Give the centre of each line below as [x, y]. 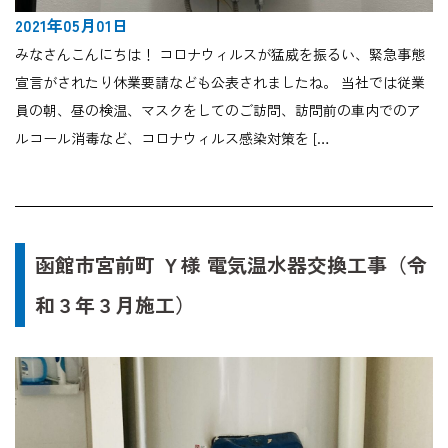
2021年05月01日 [71, 25]
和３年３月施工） [115, 305]
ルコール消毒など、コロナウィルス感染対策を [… [172, 138]
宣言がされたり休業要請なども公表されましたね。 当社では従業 [220, 82]
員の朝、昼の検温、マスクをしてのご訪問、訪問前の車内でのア [218, 110]
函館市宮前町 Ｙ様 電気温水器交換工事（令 [231, 265]
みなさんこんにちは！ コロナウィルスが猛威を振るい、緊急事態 [220, 54]
